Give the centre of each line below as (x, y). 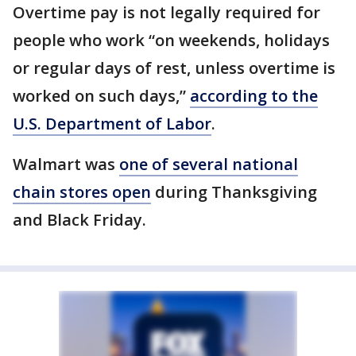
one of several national (209, 164)
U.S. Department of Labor (112, 124)
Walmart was (66, 164)
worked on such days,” (101, 96)
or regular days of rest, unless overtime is (174, 68)
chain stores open (82, 192)
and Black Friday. (79, 220)
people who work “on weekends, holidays (171, 40)
